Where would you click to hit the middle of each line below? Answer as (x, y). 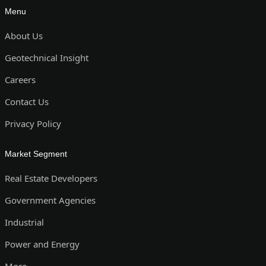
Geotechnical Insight (46, 57)
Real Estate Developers (51, 178)
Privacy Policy (33, 123)
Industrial (24, 222)
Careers (20, 79)
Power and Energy (42, 244)
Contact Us (26, 101)
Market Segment (36, 153)
